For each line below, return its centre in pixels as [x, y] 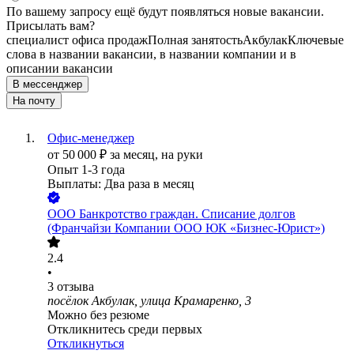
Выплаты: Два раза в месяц [121, 184]
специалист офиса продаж [77, 40]
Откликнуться [86, 344]
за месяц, [136, 155]
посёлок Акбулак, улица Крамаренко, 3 [149, 301]
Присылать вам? [51, 26]
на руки [182, 155]
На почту [34, 101]
